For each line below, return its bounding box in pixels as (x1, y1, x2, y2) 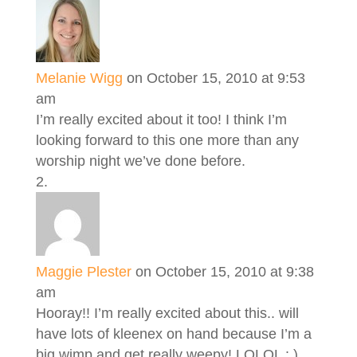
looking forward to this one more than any (35, 132, 299, 148)
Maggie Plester (35, 264, 131, 280)
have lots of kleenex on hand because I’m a (35, 326, 312, 342)
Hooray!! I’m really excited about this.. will (35, 305, 299, 321)
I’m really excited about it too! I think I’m (35, 112, 287, 127)
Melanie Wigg (35, 70, 123, 86)
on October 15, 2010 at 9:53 (126, 70, 305, 86)
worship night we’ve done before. (35, 153, 245, 169)
